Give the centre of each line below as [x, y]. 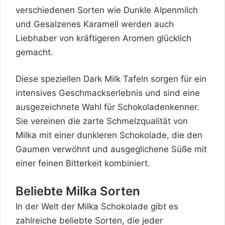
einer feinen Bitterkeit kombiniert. [83, 163]
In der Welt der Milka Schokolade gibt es [97, 206]
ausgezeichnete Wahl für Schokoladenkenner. [107, 107]
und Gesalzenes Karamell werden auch [95, 24]
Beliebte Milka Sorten [78, 191]
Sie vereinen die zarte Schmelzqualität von [102, 121]
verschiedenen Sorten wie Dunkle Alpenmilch [107, 10]
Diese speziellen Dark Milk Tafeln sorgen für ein [111, 79]
